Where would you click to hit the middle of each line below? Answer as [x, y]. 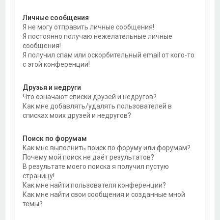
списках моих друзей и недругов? [77, 115]
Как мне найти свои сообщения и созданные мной [104, 194]
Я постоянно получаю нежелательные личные [98, 36]
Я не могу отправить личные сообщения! [89, 27]
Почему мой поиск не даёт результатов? [89, 157]
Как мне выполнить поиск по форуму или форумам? [107, 148]
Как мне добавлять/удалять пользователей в [97, 106]
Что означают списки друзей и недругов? [90, 97]
